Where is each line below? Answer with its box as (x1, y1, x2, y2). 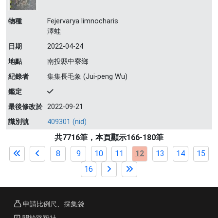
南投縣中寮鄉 (47, 57, 88, 66)
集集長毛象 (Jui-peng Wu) (47, 73, 127, 81)
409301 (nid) (47, 118, 87, 126)
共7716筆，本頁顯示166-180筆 (54, 133, 163, 142)
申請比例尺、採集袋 (21, 200, 84, 208)
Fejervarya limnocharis (47, 17, 118, 25)
